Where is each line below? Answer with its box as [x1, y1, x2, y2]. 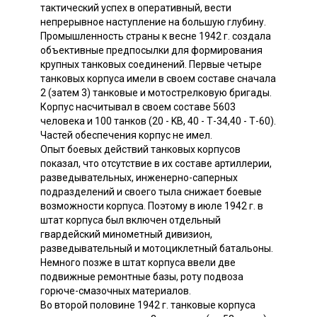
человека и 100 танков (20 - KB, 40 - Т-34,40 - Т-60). [40, 115, 276, 127]
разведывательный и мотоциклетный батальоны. [40, 242, 273, 254]
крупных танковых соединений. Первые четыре [40, 58, 262, 70]
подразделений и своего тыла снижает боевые [40, 185, 262, 197]
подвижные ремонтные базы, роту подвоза [40, 270, 243, 282]
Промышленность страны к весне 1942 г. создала [40, 30, 271, 42]
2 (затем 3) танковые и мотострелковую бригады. [40, 86, 272, 98]
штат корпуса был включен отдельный [40, 214, 221, 226]
